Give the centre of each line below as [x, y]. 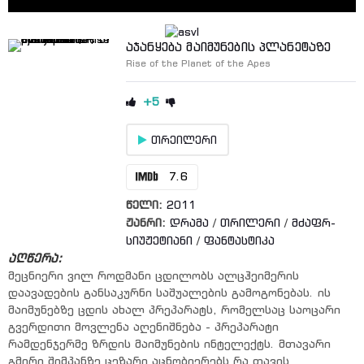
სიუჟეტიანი [159, 240]
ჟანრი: [146, 223]
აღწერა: [35, 258]
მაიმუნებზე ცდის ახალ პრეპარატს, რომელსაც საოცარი [174, 310]
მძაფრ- [314, 223]
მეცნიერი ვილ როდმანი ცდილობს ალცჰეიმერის [154, 275]
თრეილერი [182, 140]
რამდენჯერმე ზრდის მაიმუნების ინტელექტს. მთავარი [169, 344]
